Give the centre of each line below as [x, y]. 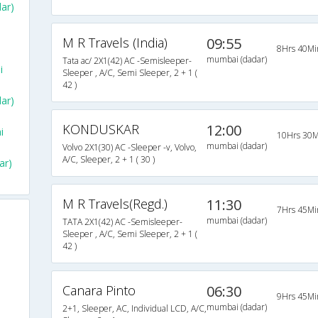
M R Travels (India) [115, 43]
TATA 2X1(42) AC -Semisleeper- [122, 222]
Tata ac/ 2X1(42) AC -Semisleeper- [127, 61]
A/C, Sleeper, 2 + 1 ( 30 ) [108, 160]
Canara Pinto [99, 291]
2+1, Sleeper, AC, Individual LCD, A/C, [134, 309]
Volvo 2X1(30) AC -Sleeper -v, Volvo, [129, 148]
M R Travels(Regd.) [115, 204]
